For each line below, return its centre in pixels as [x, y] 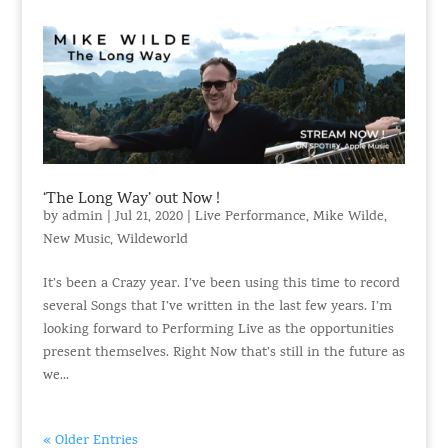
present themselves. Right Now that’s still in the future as [223, 354]
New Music [76, 241]
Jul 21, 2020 [148, 218]
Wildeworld [152, 241]
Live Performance [250, 218]
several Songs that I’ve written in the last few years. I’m [217, 308]
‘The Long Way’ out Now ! [131, 200]
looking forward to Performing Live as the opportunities [218, 331]
